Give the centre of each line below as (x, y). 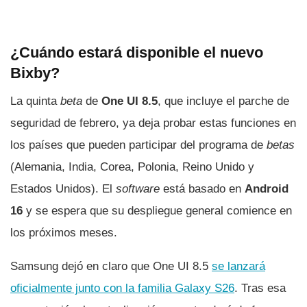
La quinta (35, 101)
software (138, 189)
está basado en (202, 189)
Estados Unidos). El (63, 189)
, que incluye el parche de (223, 101)
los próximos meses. (64, 233)
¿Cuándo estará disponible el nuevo (137, 52)
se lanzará (238, 267)
